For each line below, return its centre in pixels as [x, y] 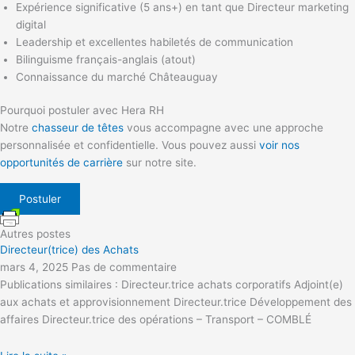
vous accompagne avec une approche [223, 128]
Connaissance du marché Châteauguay [117, 76]
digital [31, 24]
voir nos [279, 145]
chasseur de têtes [78, 128]
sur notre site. [160, 163]
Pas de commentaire [124, 267]
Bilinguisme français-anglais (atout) [106, 59]
